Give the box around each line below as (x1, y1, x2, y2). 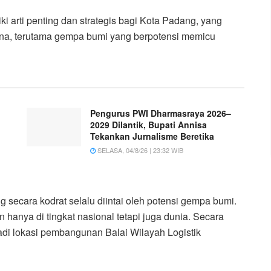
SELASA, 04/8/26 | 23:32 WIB (96, 145, 183, 155)
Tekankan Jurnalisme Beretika (90, 129, 214, 142)
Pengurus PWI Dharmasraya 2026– (90, 106, 231, 119)
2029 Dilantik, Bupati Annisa (90, 118, 207, 131)
